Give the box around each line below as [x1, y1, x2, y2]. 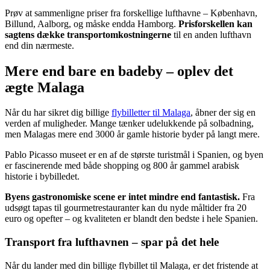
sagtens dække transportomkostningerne [5, 29, 171, 40]
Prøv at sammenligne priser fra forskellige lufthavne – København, [5, 7, 257, 18]
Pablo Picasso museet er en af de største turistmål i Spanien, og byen [5, 149, 263, 160]
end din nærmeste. [5, 40, 74, 51]
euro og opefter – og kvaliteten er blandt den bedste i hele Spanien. [5, 213, 258, 224]
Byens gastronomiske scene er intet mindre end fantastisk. [5, 192, 240, 202]
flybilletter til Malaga [111, 107, 190, 118]
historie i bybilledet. [5, 171, 80, 182]
